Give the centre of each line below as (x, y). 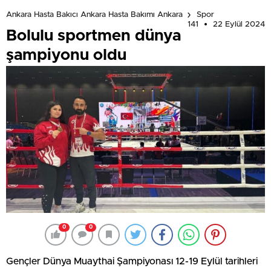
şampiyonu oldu (66, 55)
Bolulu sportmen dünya (93, 35)
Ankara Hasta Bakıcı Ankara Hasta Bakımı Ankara (94, 15)
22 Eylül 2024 (239, 24)
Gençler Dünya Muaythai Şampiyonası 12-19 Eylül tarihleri (132, 261)
